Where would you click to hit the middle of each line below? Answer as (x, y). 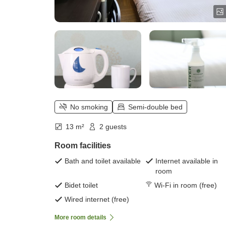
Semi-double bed (155, 107)
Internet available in (187, 161)
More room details (80, 218)
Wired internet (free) (97, 200)
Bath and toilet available (103, 161)
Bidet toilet (81, 185)
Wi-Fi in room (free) (186, 185)
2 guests (113, 127)
